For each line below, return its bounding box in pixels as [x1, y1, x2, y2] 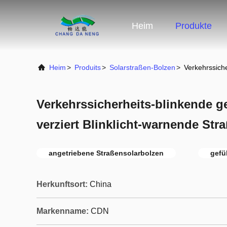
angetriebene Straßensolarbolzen [49, 149, 164, 157]
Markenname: [36, 207, 89, 215]
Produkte [175, 21, 212, 31]
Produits [74, 63, 101, 71]
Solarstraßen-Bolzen [109, 63, 175, 71]
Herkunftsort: [36, 180, 88, 188]
